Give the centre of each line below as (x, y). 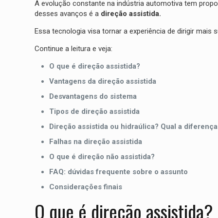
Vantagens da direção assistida (102, 82)
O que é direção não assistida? (102, 157)
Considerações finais (85, 187)
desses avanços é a (67, 14)
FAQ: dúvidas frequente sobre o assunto (118, 172)
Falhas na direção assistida (95, 142)
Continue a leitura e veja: (73, 49)
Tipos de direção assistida (94, 112)
